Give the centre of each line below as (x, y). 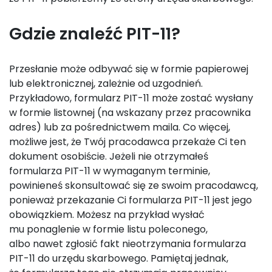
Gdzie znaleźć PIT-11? (95, 34)
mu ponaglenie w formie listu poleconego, (108, 229)
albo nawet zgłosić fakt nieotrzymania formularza (127, 244)
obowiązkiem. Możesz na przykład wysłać (107, 215)
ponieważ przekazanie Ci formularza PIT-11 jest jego (131, 200)
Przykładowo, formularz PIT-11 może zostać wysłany (131, 98)
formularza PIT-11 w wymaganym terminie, (110, 171)
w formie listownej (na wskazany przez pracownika (130, 113)
